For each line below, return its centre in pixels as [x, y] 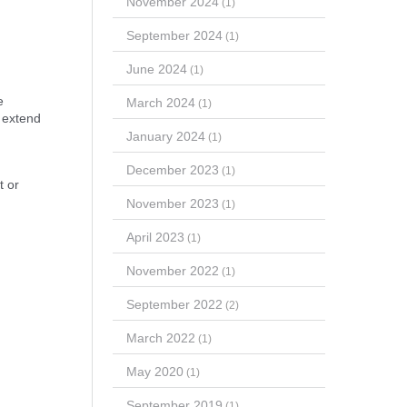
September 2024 [174, 35]
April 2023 [155, 237]
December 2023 [172, 169]
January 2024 [165, 136]
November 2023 [172, 203]
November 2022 [172, 270]
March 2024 [160, 102]
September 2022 [174, 304]
